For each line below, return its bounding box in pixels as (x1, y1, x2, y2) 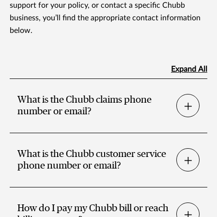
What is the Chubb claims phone (17, 95, 152, 105)
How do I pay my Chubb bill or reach (17, 203, 169, 214)
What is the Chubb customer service (17, 149, 166, 159)
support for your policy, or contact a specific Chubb (10, 1, 185, 10)
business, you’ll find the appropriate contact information (10, 14, 201, 22)
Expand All (171, 65, 207, 74)
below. (10, 27, 32, 35)
